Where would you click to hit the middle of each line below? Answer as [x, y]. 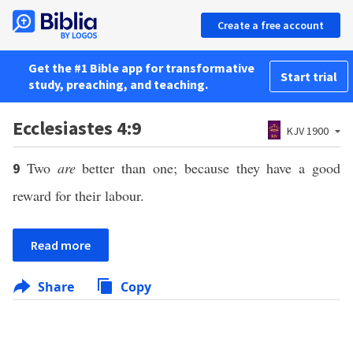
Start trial [309, 76]
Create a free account [271, 25]
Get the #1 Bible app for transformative [141, 68]
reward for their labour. [78, 195]
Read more [61, 245]
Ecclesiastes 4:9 [77, 128]
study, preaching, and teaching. [118, 84]
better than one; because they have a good [208, 168]
